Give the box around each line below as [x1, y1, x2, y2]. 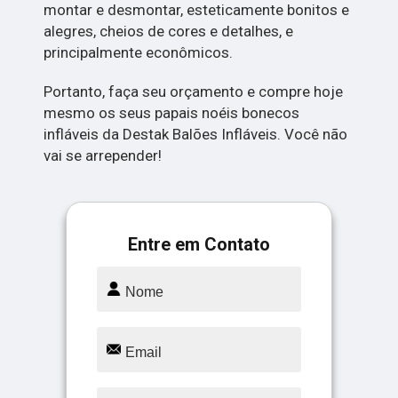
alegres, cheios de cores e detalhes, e [44, 22, 294, 41]
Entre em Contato [128, 234, 270, 256]
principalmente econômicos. [44, 44, 234, 62]
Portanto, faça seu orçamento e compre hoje [44, 83, 344, 101]
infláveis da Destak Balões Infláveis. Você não [44, 125, 348, 144]
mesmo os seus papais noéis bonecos [44, 104, 300, 123]
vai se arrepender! [44, 147, 163, 165]
